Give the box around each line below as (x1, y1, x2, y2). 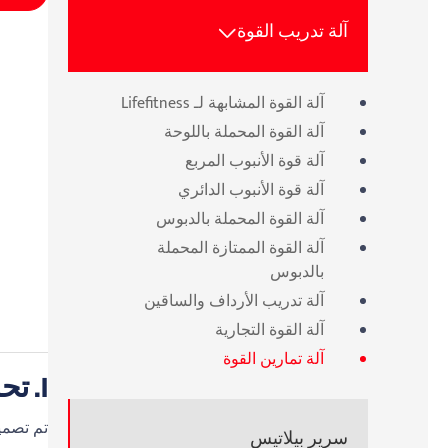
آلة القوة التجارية (215, 317, 324, 345)
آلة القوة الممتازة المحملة (157, 235, 324, 263)
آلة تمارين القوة (223, 346, 324, 374)
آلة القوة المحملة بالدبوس (156, 206, 324, 234)
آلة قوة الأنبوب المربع (185, 148, 324, 176)
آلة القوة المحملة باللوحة (164, 119, 324, 147)
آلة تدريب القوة (237, 16, 348, 47)
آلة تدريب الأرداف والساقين (144, 288, 324, 316)
